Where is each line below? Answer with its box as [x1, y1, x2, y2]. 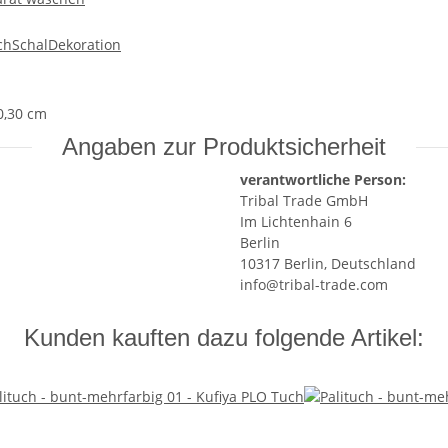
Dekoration [48, 35, 121, 55]
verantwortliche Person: [240, 170, 406, 190]
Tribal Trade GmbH [240, 191, 368, 211]
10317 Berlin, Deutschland [240, 254, 416, 274]
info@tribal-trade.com [240, 275, 388, 295]
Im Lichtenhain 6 [240, 212, 352, 232]
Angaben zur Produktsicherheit [62, 133, 386, 161]
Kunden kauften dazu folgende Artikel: [24, 324, 424, 352]
